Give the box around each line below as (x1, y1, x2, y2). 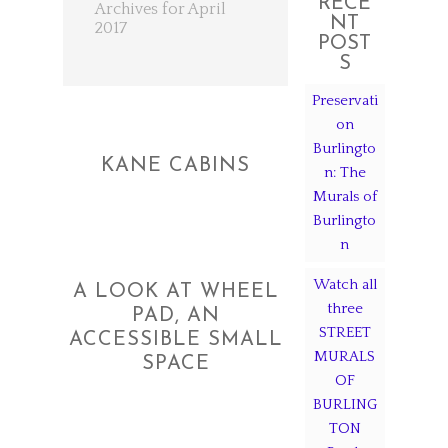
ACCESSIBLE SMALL (68, 330, 283, 350)
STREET (318, 324, 371, 341)
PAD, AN (131, 306, 220, 326)
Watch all (312, 276, 377, 293)
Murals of (312, 188, 377, 205)
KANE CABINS (101, 156, 251, 176)
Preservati (311, 92, 378, 109)
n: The (323, 164, 366, 181)
